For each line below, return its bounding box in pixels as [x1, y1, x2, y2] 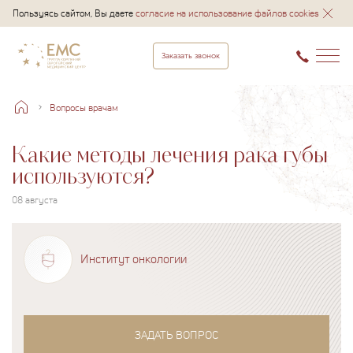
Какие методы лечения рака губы [12, 145, 328, 167]
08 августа [12, 192, 58, 206]
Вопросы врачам [50, 100, 118, 114]
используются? [12, 166, 154, 188]
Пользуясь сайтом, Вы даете [13, 6, 136, 20]
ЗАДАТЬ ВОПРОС [135, 327, 218, 343]
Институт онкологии [80, 251, 187, 267]
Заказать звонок [161, 51, 220, 61]
